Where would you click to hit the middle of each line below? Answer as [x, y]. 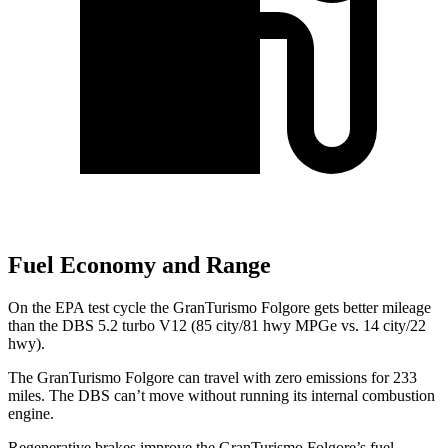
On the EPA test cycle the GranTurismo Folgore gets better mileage [219, 308]
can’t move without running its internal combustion [272, 396]
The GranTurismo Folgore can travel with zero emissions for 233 [212, 378]
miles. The [43, 396]
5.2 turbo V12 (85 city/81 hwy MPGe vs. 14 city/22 [260, 326]
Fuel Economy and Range [139, 265]
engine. [31, 414]
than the [35, 326]
